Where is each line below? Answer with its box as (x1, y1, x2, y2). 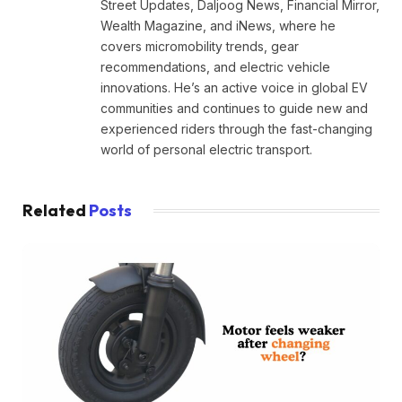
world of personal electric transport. (100, 141, 312, 157)
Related (22, 199, 89, 221)
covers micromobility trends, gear (100, 38, 299, 54)
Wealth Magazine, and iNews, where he (100, 17, 336, 33)
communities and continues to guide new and (100, 100, 368, 116)
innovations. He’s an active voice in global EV (100, 79, 368, 95)
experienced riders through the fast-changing (100, 120, 372, 136)
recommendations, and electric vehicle (100, 58, 330, 74)
